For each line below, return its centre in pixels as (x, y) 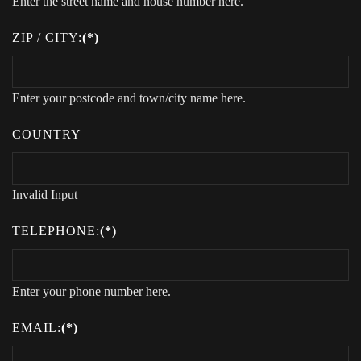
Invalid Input (45, 194)
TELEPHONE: (56, 230)
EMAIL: (37, 327)
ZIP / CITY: (47, 37)
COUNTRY (47, 134)
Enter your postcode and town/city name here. (129, 98)
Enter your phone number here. (91, 291)
